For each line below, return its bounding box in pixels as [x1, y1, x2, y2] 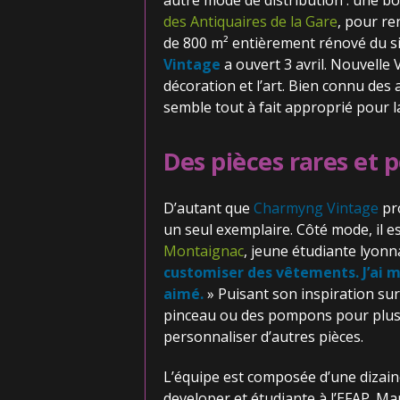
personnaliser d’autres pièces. [162, 327, 363, 346]
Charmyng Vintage [253, 198, 379, 218]
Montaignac [162, 241, 244, 261]
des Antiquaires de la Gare [162, 12, 337, 31]
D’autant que [162, 198, 254, 218]
